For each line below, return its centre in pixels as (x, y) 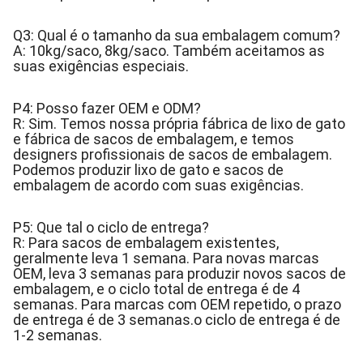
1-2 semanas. (58, 335)
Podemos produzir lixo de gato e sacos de (148, 170)
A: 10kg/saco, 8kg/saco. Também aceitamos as (169, 51)
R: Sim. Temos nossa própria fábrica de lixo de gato (179, 124)
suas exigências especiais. (101, 66)
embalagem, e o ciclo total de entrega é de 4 (156, 289)
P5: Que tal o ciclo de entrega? (111, 227)
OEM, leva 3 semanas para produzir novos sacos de (179, 273)
